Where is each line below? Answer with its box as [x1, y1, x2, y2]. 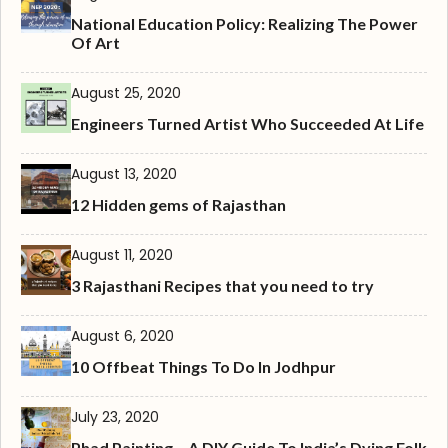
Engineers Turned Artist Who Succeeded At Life [71, 114, 424, 134]
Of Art [71, 33, 120, 53]
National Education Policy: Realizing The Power [71, 14, 418, 34]
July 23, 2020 [71, 407, 159, 428]
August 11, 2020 [71, 245, 173, 266]
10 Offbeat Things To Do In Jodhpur [71, 357, 336, 377]
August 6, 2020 [71, 326, 174, 347]
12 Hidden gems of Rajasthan [71, 195, 286, 215]
